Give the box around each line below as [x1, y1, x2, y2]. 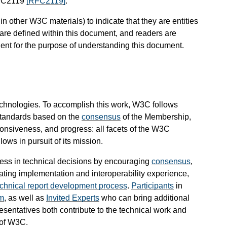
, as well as [4, 193, 46, 202]
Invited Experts [46, 193, 99, 202]
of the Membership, [121, 112, 191, 121]
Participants [131, 181, 174, 190]
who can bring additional [99, 193, 190, 202]
